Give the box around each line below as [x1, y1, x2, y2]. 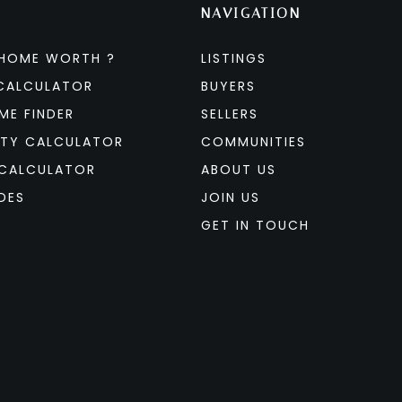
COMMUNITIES [201, 133, 306, 151]
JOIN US [201, 188, 260, 206]
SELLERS [201, 105, 258, 123]
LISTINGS [201, 49, 267, 67]
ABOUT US [201, 161, 276, 179]
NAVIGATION [201, 4, 301, 22]
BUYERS [201, 77, 256, 95]
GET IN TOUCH [201, 216, 310, 234]
